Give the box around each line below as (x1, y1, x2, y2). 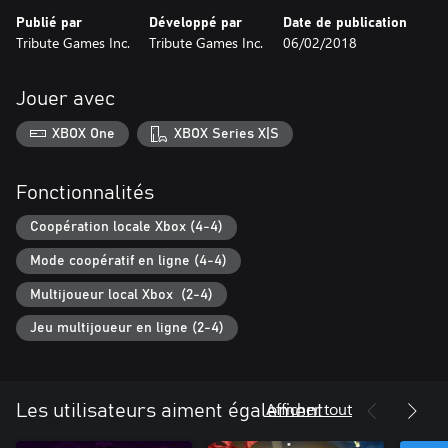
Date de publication (282, 16, 407, 30)
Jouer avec (16, 89, 115, 109)
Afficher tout (266, 397, 352, 419)
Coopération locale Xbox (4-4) (30, 220, 223, 235)
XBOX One (52, 126, 116, 141)
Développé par (149, 16, 243, 30)
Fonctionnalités (16, 182, 154, 203)
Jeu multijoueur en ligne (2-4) (30, 321, 224, 336)
